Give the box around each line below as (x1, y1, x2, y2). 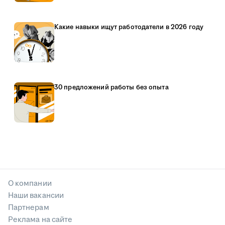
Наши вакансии (8, 190, 64, 201)
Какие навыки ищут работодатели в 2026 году (54, 23, 204, 32)
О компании (8, 178, 52, 189)
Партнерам (8, 202, 49, 213)
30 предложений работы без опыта (54, 83, 169, 92)
